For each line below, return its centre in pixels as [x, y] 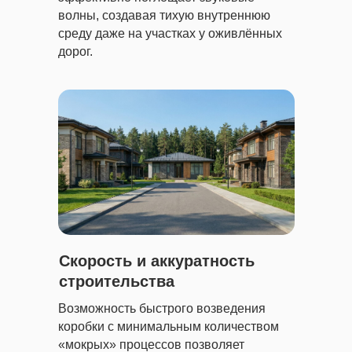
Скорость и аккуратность [157, 261]
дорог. [75, 51]
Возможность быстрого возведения [162, 308]
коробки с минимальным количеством [169, 326]
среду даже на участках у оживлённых [170, 33]
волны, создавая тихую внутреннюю [164, 15]
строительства [117, 281]
